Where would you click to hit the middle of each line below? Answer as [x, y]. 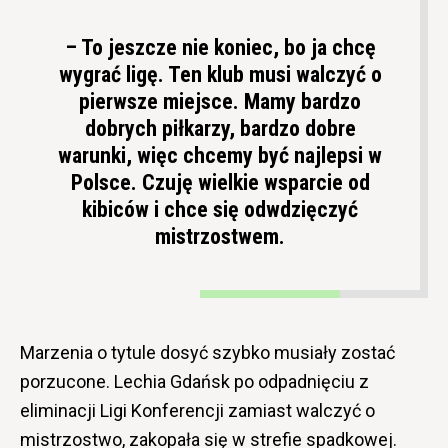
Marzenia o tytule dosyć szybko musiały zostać [207, 352]
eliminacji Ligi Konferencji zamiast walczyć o [197, 410]
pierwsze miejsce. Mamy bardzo [220, 101]
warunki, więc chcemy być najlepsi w [220, 155]
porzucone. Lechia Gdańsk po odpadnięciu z [194, 381]
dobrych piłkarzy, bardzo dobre [220, 128]
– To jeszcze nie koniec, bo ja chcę [220, 47]
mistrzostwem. [220, 236]
